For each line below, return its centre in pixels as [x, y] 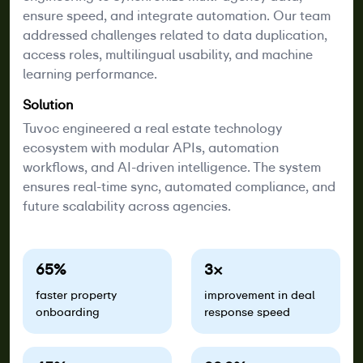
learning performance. [90, 74]
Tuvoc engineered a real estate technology [152, 128]
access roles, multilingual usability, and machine [168, 54]
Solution [48, 105]
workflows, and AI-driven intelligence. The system [172, 167]
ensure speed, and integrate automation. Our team [177, 15]
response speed [247, 312]
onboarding [68, 312]
